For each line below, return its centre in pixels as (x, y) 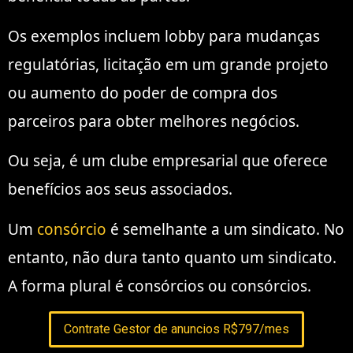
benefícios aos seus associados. (120, 190)
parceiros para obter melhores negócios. (154, 121)
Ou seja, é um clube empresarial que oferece (168, 161)
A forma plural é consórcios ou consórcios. (160, 286)
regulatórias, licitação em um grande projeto (168, 64)
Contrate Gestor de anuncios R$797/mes (176, 329)
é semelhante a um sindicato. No (225, 229)
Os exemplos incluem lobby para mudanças (164, 36)
